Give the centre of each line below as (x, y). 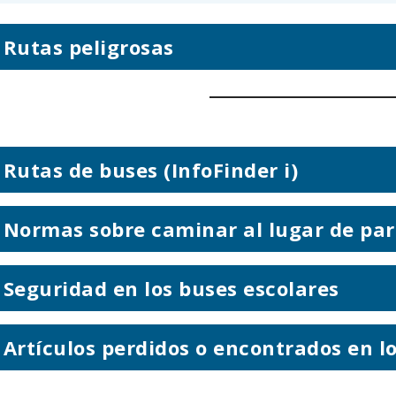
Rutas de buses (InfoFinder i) (151, 169)
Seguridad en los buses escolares (171, 288)
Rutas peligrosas (88, 46)
